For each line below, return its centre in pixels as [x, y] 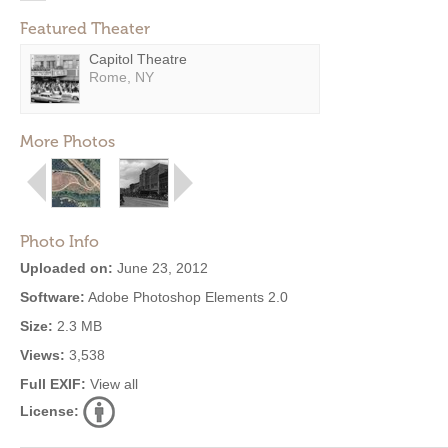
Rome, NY [121, 77]
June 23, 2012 [160, 268]
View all [114, 384]
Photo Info [59, 241]
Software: [52, 297]
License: [49, 411]
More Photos [67, 141]
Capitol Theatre [138, 59]
